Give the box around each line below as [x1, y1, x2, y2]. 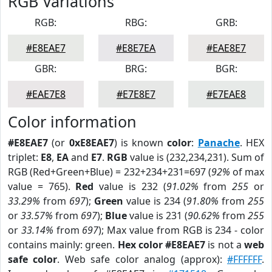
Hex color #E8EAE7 [117, 238, 206, 251]
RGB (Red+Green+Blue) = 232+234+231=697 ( [8, 165, 211, 178]
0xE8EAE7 [69, 136, 114, 149]
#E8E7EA [116, 41, 156, 55]
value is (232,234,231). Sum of [127, 151, 264, 164]
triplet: [8, 151, 41, 164]
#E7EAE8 [206, 87, 246, 101]
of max [229, 165, 265, 178]
